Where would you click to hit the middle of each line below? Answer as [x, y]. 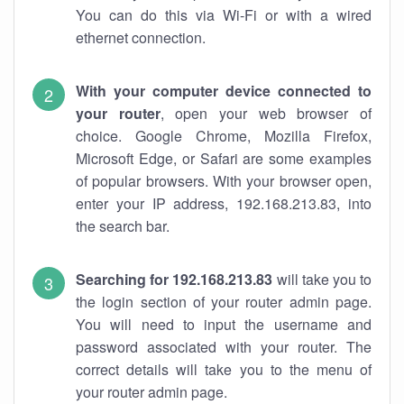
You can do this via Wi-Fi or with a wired [224, 15]
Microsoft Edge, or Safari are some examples [224, 158]
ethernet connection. [141, 37]
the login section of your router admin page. [224, 302]
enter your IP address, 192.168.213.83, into [224, 203]
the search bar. [123, 226]
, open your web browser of [266, 113]
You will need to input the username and [224, 324]
